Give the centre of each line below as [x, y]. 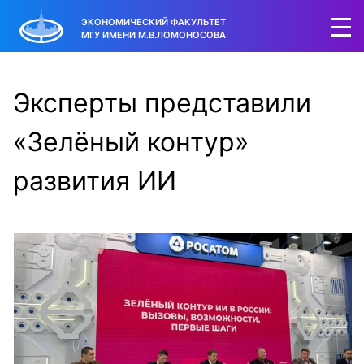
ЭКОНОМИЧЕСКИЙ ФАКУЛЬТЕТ [154, 22]
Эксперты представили [162, 103]
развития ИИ [95, 181]
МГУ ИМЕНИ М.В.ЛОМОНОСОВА [154, 35]
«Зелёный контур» [131, 142]
